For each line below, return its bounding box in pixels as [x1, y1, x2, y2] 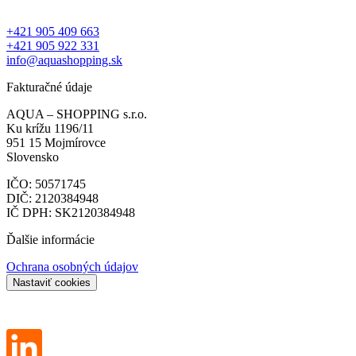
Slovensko [6, 149, 59, 164]
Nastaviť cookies [13, 276, 91, 288]
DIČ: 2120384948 [6, 191, 99, 205]
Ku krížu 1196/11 [6, 121, 94, 135]
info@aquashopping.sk [6, 52, 122, 67]
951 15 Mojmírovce [6, 135, 106, 149]
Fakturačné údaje [6, 79, 92, 94]
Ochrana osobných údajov [6, 259, 138, 273]
